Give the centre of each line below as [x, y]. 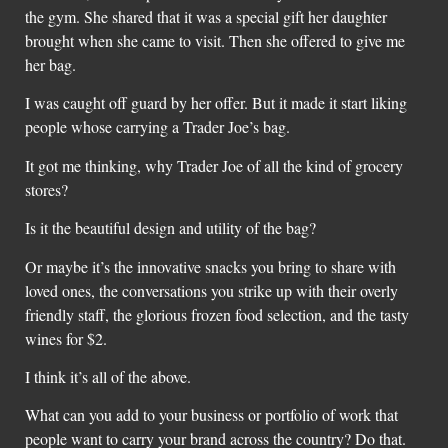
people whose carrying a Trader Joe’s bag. [157, 127]
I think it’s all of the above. [108, 376]
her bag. [50, 64]
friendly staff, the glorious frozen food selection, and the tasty [217, 314]
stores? [46, 189]
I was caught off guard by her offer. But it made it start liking [216, 103]
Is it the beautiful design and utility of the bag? [170, 228]
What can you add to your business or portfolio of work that [211, 415]
